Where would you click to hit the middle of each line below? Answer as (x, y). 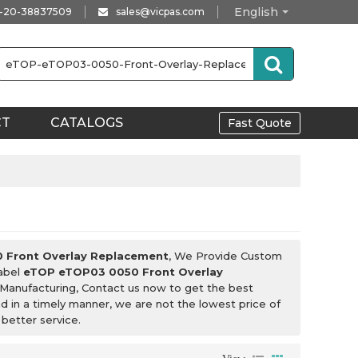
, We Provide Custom (225, 256)
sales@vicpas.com (160, 12)
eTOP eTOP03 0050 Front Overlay (123, 272)
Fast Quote (260, 123)
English (256, 12)
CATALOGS (87, 123)
